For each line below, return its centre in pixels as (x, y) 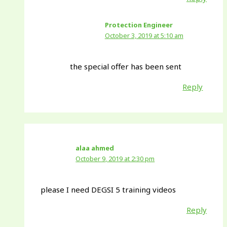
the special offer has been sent (125, 67)
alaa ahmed (95, 148)
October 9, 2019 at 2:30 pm (115, 158)
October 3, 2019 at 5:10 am (144, 35)
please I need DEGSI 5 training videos (108, 190)
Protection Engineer (139, 25)
